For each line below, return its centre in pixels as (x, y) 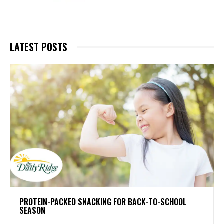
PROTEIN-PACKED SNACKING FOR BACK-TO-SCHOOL (103, 202)
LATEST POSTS (39, 47)
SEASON (32, 211)
